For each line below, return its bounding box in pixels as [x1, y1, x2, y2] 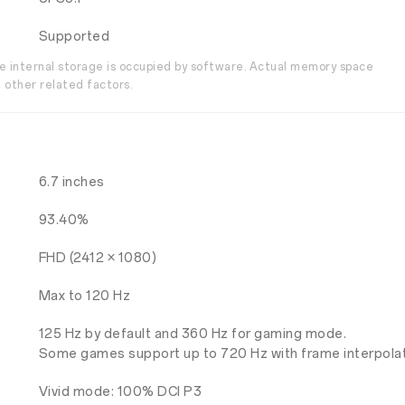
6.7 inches [38, 174, 105, 190]
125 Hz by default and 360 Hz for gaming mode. [38, 326, 347, 342]
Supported [38, 29, 110, 44]
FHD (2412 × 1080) [38, 250, 157, 266]
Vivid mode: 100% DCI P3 [38, 384, 202, 400]
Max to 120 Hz [38, 288, 131, 304]
